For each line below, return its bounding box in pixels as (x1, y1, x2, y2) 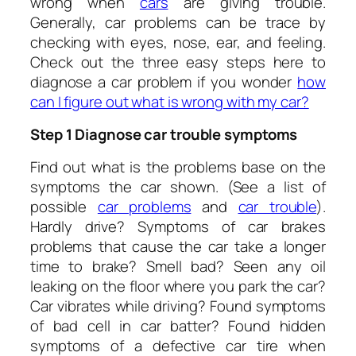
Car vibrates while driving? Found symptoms (30, 295, 326, 316)
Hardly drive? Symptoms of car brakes (30, 215, 326, 237)
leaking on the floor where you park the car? (30, 275, 326, 296)
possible (30, 195, 98, 217)
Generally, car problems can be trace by (30, 11, 326, 33)
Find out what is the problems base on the (30, 156, 326, 177)
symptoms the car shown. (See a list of (30, 176, 326, 197)
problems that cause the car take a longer (30, 235, 326, 257)
